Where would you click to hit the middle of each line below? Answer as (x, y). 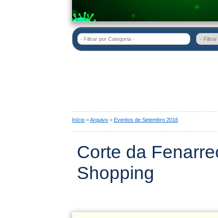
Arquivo (99, 120)
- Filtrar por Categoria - (107, 39)
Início (78, 120)
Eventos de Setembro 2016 (146, 120)
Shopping (116, 173)
